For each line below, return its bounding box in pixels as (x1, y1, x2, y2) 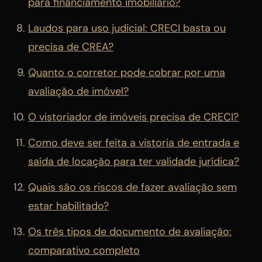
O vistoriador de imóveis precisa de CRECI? (28, 109, 239, 124)
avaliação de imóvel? (28, 84, 129, 98)
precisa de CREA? (28, 39, 113, 54)
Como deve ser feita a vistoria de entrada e (28, 135, 239, 150)
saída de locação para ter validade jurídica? (28, 154, 239, 168)
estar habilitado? (28, 198, 109, 213)
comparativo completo (28, 243, 140, 257)
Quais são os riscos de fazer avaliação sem (28, 180, 237, 194)
